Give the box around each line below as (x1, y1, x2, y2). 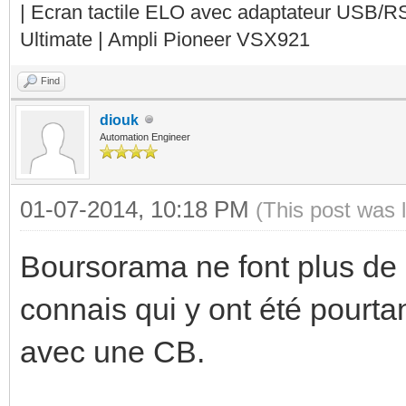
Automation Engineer (100, 130, 190, 142)
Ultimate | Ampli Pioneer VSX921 (20, 27, 310, 51)
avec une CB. (20, 333, 205, 369)
